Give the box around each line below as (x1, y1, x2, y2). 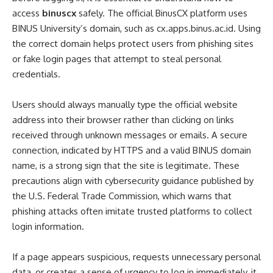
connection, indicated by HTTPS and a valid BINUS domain (12, 144, 251, 156)
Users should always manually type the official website (12, 99, 238, 110)
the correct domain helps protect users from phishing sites (12, 38, 253, 49)
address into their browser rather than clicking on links (12, 114, 234, 126)
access (12, 7, 42, 19)
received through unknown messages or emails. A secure (12, 129, 247, 141)
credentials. (12, 68, 60, 80)
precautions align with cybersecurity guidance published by (12, 175, 253, 186)
